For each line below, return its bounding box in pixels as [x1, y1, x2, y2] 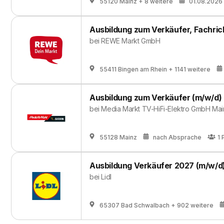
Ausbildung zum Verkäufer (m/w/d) [89, 92, 222, 102]
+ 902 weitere [171, 201, 213, 209]
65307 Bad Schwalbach [99, 201, 169, 209]
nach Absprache [153, 133, 201, 141]
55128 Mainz [99, 133, 137, 141]
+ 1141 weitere [168, 65, 210, 73]
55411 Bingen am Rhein [99, 65, 167, 73]
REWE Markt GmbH [101, 36, 160, 45]
